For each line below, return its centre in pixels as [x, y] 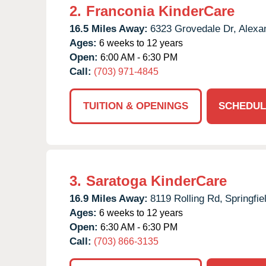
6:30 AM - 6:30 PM [138, 227]
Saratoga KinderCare [156, 180]
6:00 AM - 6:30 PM [138, 57]
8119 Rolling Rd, [186, 198]
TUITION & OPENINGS [136, 106]
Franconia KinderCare [160, 11]
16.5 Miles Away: [109, 28]
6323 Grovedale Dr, [193, 28]
